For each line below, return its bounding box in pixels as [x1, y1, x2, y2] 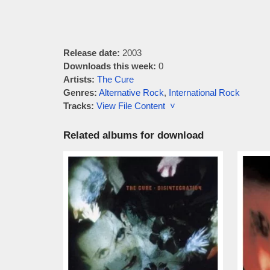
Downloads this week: [63, 61, 156, 71]
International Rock [168, 87, 240, 98]
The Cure [96, 74, 134, 84]
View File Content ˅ [96, 101, 175, 111]
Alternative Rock [98, 87, 164, 98]
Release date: [63, 48, 120, 58]
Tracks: [63, 101, 94, 111]
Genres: [63, 87, 97, 98]
